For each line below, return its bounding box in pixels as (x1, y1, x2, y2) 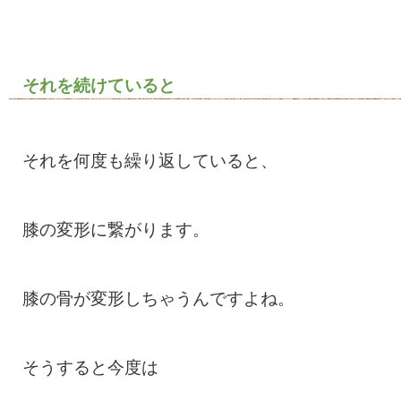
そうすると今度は (22, 358, 158, 377)
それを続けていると (22, 76, 175, 95)
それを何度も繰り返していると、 (22, 151, 277, 170)
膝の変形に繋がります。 (22, 220, 209, 239)
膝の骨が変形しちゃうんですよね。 (22, 289, 294, 308)
